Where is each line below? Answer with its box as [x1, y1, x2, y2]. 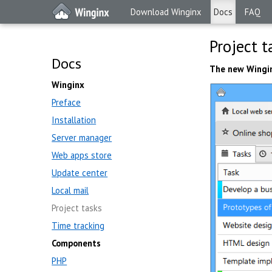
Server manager [52, 132, 112, 143]
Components [52, 237, 101, 249]
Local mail [52, 185, 89, 196]
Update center [52, 167, 108, 178]
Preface [52, 97, 81, 108]
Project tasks [52, 202, 103, 214]
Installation [52, 114, 97, 126]
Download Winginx [131, 6, 202, 18]
